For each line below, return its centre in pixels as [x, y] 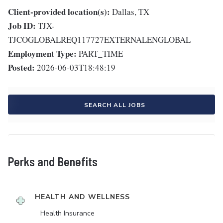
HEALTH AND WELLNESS [82, 197]
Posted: [21, 68]
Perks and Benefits [53, 162]
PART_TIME [101, 54]
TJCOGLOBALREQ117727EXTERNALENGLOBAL [99, 40]
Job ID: [22, 26]
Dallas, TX [131, 12]
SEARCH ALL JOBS [114, 105]
